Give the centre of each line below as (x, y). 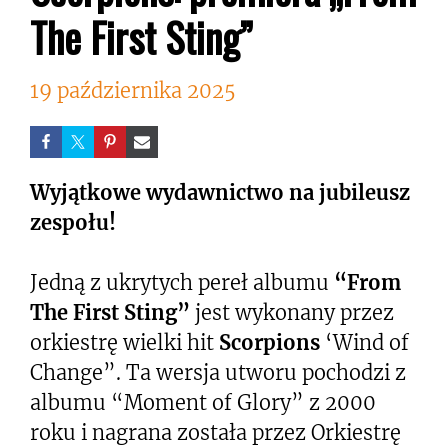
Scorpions (269, 342)
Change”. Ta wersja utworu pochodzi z (218, 372)
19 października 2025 (133, 90)
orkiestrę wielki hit (124, 342)
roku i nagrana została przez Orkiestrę (215, 432)
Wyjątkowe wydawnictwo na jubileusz (220, 192)
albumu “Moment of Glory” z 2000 (203, 402)
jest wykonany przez (292, 312)
